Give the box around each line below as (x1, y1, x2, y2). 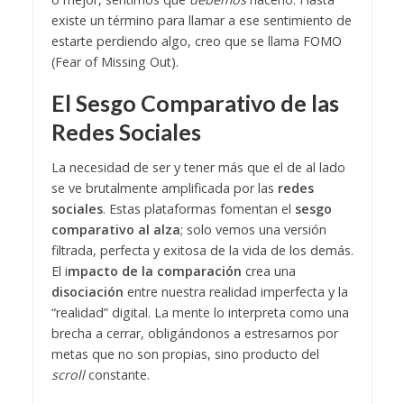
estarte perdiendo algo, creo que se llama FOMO (50, 32, 342, 50)
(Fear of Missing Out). (50, 52, 179, 70)
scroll (50, 366, 85, 384)
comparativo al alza (50, 221, 180, 239)
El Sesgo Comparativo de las (50, 88, 339, 116)
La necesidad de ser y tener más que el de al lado (50, 159, 345, 177)
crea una (244, 262, 296, 280)
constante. (84, 366, 150, 384)
